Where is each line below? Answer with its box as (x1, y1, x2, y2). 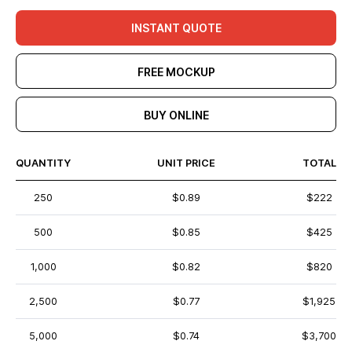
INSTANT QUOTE (130, 21, 222, 35)
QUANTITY (16, 157, 71, 169)
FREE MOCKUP (137, 65, 215, 79)
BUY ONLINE (143, 108, 209, 122)
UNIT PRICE (157, 157, 215, 169)
